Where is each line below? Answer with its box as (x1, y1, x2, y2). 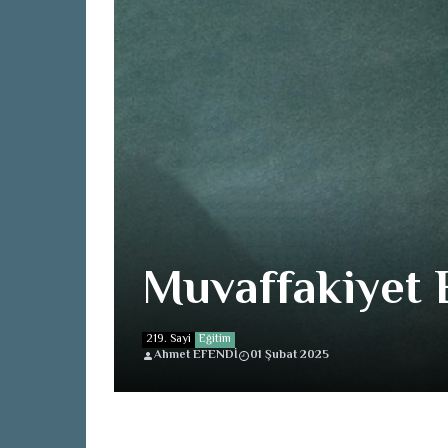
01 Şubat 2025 (250, 346, 329, 365)
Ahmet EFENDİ (154, 346, 238, 365)
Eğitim (199, 330, 231, 349)
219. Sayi (146, 330, 191, 349)
